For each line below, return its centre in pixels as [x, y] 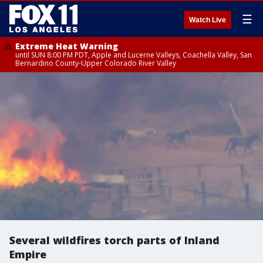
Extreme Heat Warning [67, 46]
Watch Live [208, 20]
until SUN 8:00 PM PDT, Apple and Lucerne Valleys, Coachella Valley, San [134, 55]
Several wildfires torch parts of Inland [114, 240]
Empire [28, 254]
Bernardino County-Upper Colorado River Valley [96, 63]
